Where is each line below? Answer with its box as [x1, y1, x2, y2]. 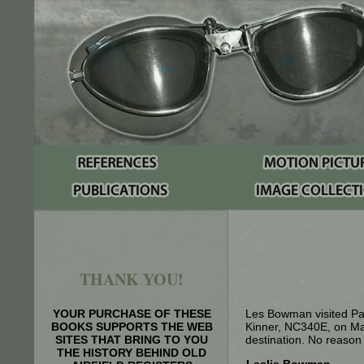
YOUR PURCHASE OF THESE [52, 307, 211, 320]
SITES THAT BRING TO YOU [55, 333, 208, 346]
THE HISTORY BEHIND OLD [57, 346, 206, 359]
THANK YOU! [80, 267, 184, 291]
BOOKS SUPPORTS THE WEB [50, 320, 213, 333]
